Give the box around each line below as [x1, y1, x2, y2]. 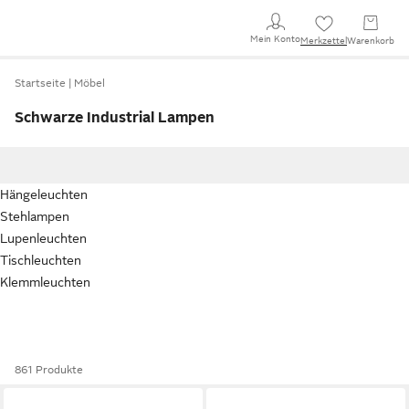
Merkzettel [300, 36, 347, 46]
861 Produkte [15, 363, 83, 376]
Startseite [15, 77, 66, 89]
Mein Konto [250, 33, 300, 44]
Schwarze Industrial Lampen [15, 110, 215, 126]
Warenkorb [347, 36, 394, 46]
